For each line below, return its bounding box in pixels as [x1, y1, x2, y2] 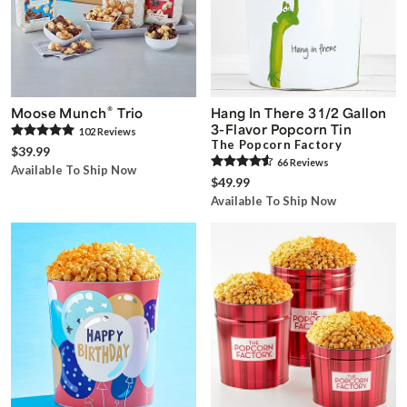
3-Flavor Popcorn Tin [211, 120, 352, 137]
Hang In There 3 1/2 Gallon [211, 104, 387, 121]
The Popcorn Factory [211, 136, 342, 152]
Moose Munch [11, 104, 107, 121]
